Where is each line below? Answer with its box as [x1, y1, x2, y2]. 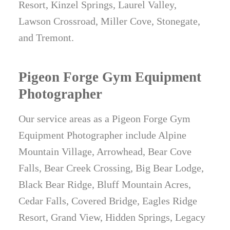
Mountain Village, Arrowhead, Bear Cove [18, 146, 192, 158]
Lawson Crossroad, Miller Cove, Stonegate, [18, 15, 201, 27]
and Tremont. [18, 32, 74, 44]
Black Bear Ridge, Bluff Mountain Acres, [18, 179, 191, 190]
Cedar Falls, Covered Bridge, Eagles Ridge [18, 195, 198, 207]
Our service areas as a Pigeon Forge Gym [18, 113, 191, 125]
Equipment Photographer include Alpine [18, 129, 187, 141]
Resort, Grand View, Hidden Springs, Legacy [18, 212, 206, 223]
